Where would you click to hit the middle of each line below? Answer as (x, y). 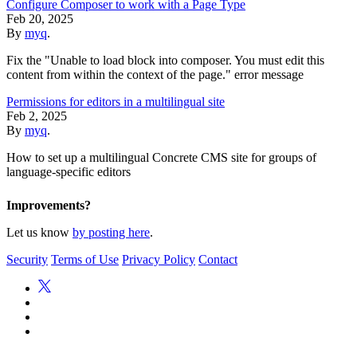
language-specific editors (69, 171)
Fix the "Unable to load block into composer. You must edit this (165, 60)
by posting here (111, 232)
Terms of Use (85, 259)
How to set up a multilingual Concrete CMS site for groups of (161, 157)
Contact (218, 259)
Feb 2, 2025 (37, 116)
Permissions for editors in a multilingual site (116, 101)
